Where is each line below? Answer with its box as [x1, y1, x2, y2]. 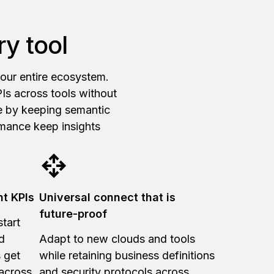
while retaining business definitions [39, 248, 215, 262]
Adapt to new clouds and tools [39, 232, 195, 245]
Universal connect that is [39, 190, 176, 204]
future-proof [39, 207, 110, 220]
